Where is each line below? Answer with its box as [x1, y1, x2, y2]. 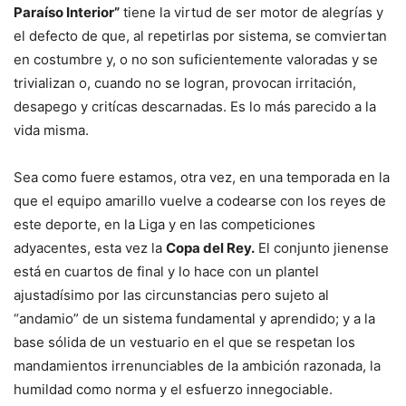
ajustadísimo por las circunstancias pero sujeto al [14, 286, 329, 304]
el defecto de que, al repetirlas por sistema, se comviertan [14, 27, 387, 44]
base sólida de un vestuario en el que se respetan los [14, 333, 355, 351]
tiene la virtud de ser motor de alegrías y [120, 4, 383, 21]
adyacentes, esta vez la [14, 239, 166, 256]
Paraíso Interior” [14, 4, 120, 21]
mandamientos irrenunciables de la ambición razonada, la [14, 357, 381, 374]
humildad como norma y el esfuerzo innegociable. [14, 381, 333, 398]
